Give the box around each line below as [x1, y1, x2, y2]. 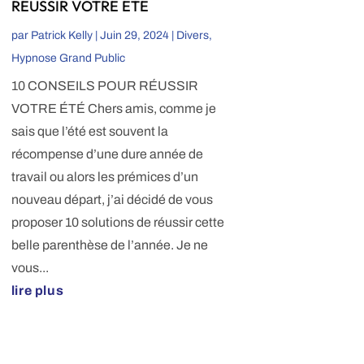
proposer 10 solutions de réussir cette [11, 215, 224, 230]
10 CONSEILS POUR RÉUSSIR [11, 79, 198, 93]
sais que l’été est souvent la [11, 124, 168, 139]
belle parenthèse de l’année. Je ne [11, 238, 208, 253]
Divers [175, 29, 209, 42]
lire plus [11, 284, 64, 298]
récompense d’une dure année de [11, 147, 203, 162]
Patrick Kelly [30, 29, 93, 42]
